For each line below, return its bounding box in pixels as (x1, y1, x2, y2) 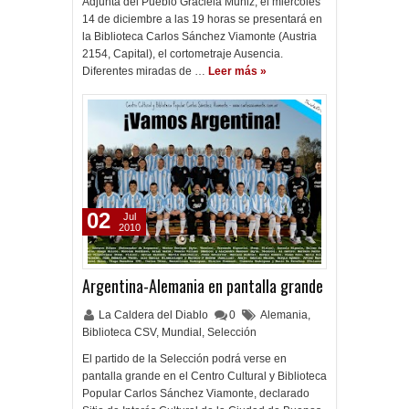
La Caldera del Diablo (99, 309, 211, 321)
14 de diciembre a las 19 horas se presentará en (82, 13, 322, 26)
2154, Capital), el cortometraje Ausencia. (82, 47, 283, 60)
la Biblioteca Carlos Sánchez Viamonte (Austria (82, 30, 317, 43)
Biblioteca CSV (82, 326, 156, 339)
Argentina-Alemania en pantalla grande (82, 274, 323, 298)
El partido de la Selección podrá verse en (82, 352, 287, 365)
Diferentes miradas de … (82, 65, 205, 78)
